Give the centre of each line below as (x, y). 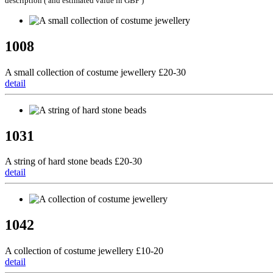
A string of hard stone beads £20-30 (73, 161)
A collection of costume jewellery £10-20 (84, 251)
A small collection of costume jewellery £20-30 (95, 72)
